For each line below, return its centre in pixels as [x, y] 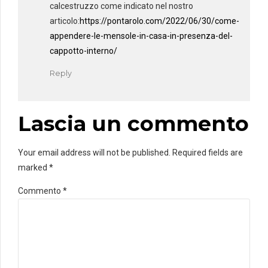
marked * [36, 167]
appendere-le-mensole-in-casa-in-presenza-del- [141, 36]
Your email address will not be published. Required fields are [130, 152]
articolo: [65, 21]
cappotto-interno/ [83, 51]
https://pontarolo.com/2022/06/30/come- [159, 21]
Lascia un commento [133, 123]
